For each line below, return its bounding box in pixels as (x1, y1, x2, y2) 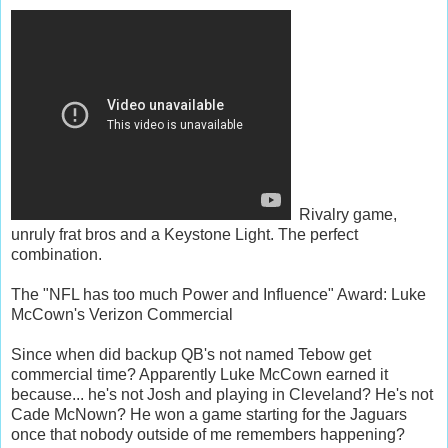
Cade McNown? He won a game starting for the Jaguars (11, 405, 407, 423)
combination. (11, 245, 102, 263)
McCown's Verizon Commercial (11, 305, 233, 323)
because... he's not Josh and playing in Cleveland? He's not (11, 385, 433, 403)
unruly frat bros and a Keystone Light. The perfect (11, 225, 358, 243)
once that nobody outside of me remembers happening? (11, 425, 405, 443)
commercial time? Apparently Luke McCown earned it (11, 365, 388, 383)
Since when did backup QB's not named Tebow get (11, 345, 371, 363)
